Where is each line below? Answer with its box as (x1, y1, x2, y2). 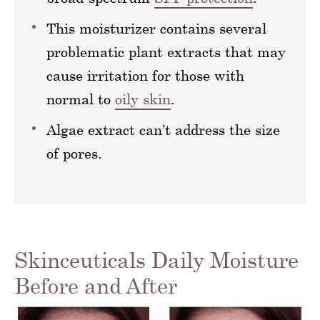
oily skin (115, 91, 171, 107)
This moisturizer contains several (46, 20, 266, 36)
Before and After (14, 273, 177, 298)
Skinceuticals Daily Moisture (14, 247, 299, 272)
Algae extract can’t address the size (46, 121, 280, 138)
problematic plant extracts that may (46, 44, 286, 60)
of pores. (46, 145, 102, 161)
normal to (46, 91, 115, 107)
